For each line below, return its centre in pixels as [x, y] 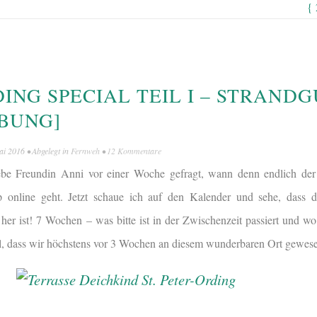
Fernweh [85, 150]
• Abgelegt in [48, 150]
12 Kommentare [134, 150]
